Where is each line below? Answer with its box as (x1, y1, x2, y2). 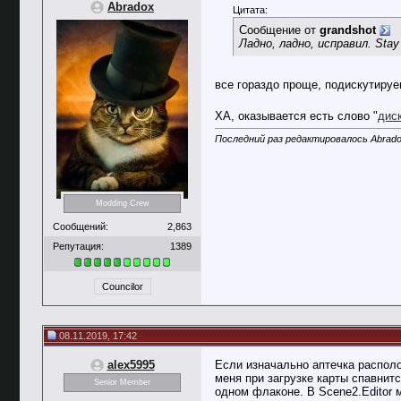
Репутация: (53, 240, 104, 252)
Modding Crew (95, 199, 149, 209)
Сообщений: (53, 220, 108, 232)
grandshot (320, 23, 376, 37)
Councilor (101, 281, 143, 293)
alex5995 (107, 358, 155, 371)
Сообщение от (239, 23, 320, 37)
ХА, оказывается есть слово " (215, 109, 378, 123)
